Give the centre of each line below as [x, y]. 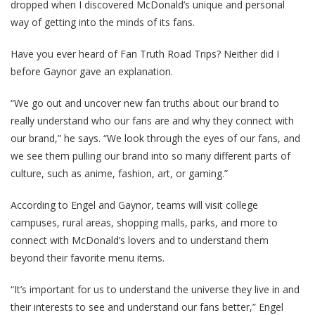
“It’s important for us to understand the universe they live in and [155, 289]
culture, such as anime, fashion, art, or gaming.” [119, 173]
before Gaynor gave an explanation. [92, 71]
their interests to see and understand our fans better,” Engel [147, 307]
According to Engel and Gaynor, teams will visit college [134, 205]
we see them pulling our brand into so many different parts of [150, 155]
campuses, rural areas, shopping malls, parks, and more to [144, 222]
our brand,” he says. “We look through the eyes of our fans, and [155, 138]
